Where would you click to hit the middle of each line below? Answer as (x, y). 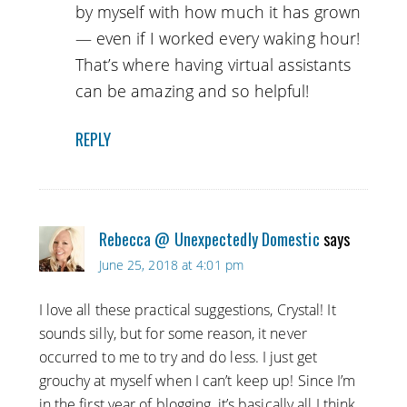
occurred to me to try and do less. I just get (178, 357)
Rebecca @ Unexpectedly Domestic (209, 239)
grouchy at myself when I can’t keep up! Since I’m (197, 381)
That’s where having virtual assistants (213, 65)
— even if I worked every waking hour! (218, 39)
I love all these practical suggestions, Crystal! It (187, 310)
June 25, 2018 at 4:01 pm (171, 265)
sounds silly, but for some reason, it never (173, 334)
